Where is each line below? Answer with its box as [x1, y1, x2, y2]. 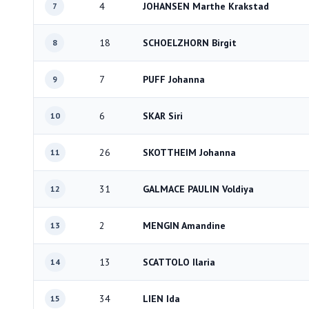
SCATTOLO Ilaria [143, 256, 215, 268]
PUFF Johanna [143, 73, 205, 86]
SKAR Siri [143, 110, 183, 122]
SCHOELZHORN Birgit [143, 37, 237, 49]
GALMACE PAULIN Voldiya [143, 183, 254, 195]
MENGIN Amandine [143, 219, 226, 232]
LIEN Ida [143, 292, 180, 305]
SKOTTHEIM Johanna [143, 146, 236, 159]
